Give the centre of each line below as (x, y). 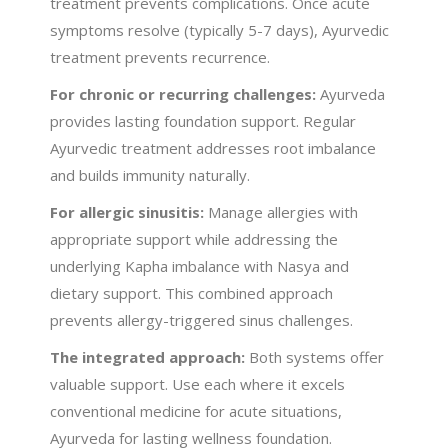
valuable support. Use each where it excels (198, 383)
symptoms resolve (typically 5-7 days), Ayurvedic (220, 29)
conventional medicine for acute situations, (196, 410)
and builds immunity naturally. (150, 174)
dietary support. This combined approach (192, 292)
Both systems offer (315, 356)
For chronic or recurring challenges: (183, 93)
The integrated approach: (148, 356)
